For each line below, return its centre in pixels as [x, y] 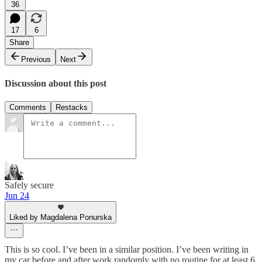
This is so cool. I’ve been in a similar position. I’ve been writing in [127, 249]
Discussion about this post [56, 83]
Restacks [72, 107]
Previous [36, 60]
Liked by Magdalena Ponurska [61, 217]
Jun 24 [17, 195]
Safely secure [29, 185]
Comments [28, 107]
